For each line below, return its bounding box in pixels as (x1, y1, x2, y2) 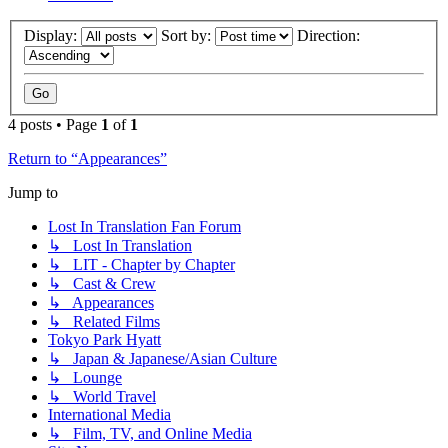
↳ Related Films (48, 313, 160, 331)
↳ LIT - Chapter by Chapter (48, 256, 235, 274)
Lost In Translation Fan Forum (48, 218, 241, 236)
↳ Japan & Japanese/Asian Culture (48, 350, 277, 368)
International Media (48, 406, 171, 424)
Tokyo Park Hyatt (48, 331, 161, 349)
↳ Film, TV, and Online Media (48, 425, 252, 443)
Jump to (8, 184, 58, 202)
